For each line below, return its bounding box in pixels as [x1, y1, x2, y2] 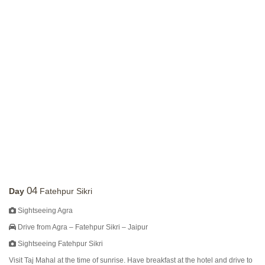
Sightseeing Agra [16, 206, 73, 215]
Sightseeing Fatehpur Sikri [16, 240, 103, 248]
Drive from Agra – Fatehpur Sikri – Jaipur [16, 223, 148, 231]
